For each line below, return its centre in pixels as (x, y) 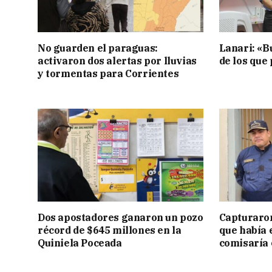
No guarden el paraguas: (98, 48)
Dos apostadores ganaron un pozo (121, 217)
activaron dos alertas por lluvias (117, 60)
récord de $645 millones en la (110, 230)
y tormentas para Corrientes (108, 73)
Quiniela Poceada (80, 243)
